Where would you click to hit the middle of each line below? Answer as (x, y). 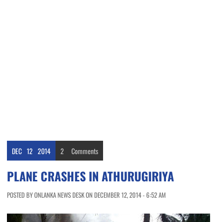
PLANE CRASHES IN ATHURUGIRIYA (90, 176)
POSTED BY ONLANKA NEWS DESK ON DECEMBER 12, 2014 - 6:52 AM (86, 195)
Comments (85, 151)
